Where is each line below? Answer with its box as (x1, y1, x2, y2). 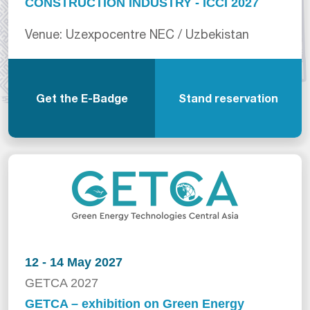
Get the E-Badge (35, 91, 128, 104)
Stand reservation (179, 91, 278, 104)
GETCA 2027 (25, 275, 98, 290)
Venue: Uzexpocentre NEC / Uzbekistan (25, 26, 249, 42)
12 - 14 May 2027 (25, 255, 122, 269)
